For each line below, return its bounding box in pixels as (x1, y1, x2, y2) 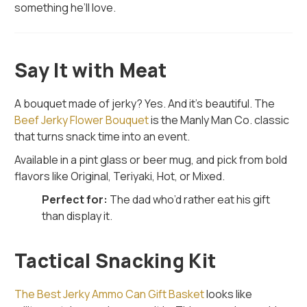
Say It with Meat (14, 56, 167, 83)
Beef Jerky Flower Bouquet (14, 112, 149, 127)
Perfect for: (42, 191, 108, 207)
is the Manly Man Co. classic (149, 112, 290, 127)
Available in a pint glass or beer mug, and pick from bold (14, 151, 288, 167)
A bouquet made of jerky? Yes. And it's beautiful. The (14, 95, 275, 111)
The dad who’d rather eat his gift (108, 191, 271, 207)
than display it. (42, 208, 113, 223)
